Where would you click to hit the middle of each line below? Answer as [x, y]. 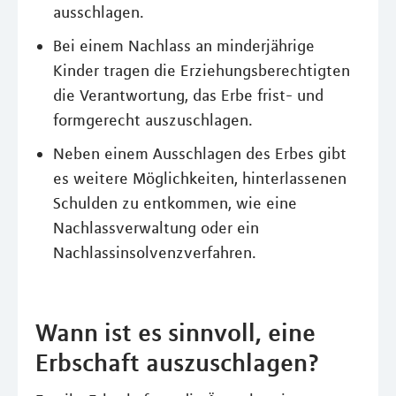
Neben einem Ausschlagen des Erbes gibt [200, 154]
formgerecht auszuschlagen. [153, 120]
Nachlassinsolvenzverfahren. [155, 253]
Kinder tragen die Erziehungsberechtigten [202, 71]
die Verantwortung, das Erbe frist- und [188, 95]
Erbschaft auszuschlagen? [177, 362]
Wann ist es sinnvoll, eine [175, 332]
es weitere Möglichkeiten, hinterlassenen [200, 179]
